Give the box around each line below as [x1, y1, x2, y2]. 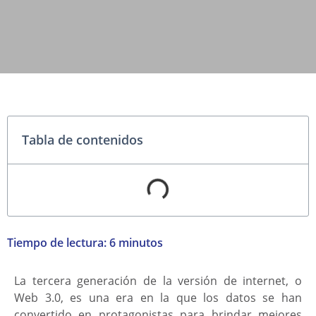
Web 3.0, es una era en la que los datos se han [14, 289, 302, 305]
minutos [119, 234, 163, 250]
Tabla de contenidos [22, 130, 143, 148]
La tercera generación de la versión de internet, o [14, 272, 302, 288]
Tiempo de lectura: [7, 234, 109, 250]
